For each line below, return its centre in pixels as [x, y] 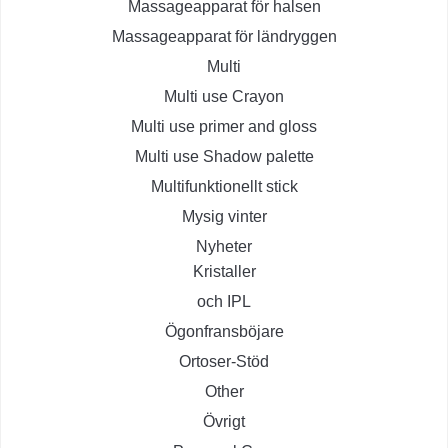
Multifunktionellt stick [224, 187]
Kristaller [224, 272]
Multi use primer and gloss [224, 127]
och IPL [224, 302]
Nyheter [224, 247]
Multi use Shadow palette [224, 157]
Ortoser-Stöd [224, 362]
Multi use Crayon [224, 97]
